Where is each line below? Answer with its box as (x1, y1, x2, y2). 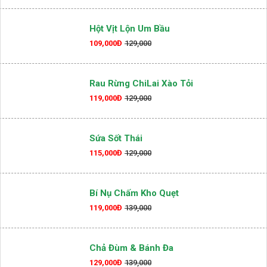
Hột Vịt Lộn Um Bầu (89, 42, 170, 54)
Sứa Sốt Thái (89, 171, 142, 182)
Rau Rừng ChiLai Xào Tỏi (89, 116, 193, 128)
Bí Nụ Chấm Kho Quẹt (89, 226, 179, 237)
